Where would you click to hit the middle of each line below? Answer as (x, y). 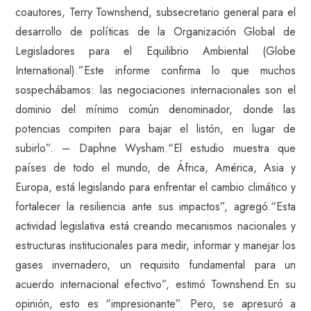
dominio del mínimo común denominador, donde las (155, 109)
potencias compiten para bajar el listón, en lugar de (155, 129)
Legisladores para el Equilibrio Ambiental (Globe (155, 51)
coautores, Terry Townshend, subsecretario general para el (155, 12)
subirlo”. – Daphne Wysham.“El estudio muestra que (155, 148)
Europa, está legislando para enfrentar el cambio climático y (155, 187)
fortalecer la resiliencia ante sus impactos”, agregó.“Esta (155, 207)
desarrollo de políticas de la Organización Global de (155, 32)
